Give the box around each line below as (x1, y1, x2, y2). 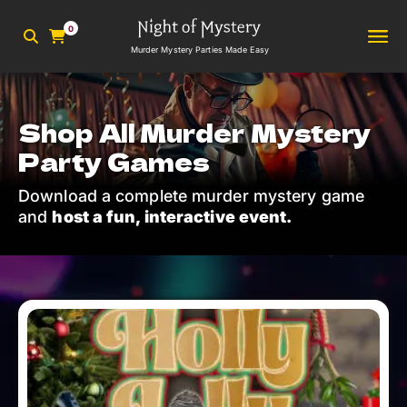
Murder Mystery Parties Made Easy (130, 44, 269, 55)
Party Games (18, 144, 211, 179)
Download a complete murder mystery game (18, 186, 364, 205)
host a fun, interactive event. (52, 207, 293, 226)
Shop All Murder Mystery (18, 114, 372, 150)
